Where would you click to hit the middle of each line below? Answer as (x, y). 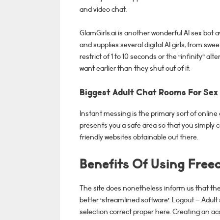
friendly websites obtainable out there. (139, 137)
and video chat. (103, 9)
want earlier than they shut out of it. (135, 68)
